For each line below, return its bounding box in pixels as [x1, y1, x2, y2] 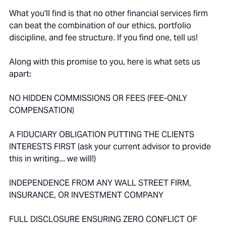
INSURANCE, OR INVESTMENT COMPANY [9, 190, 163, 201]
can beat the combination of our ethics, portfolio [9, 20, 191, 31]
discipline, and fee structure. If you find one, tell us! [9, 32, 198, 43]
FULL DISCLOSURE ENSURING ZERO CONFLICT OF [9, 214, 197, 225]
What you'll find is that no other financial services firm [9, 8, 208, 19]
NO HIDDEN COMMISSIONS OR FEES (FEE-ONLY [9, 93, 187, 104]
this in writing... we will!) [9, 153, 96, 164]
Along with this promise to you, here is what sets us [9, 56, 200, 68]
